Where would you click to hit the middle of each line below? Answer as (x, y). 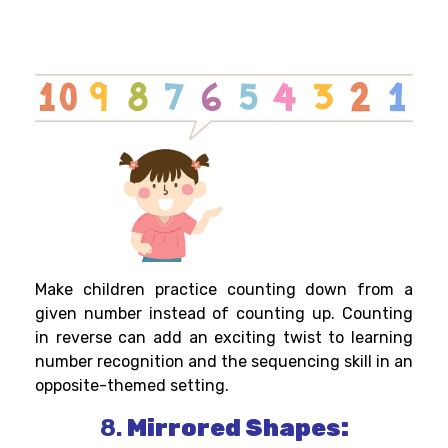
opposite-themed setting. (132, 386)
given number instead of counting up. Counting (224, 314)
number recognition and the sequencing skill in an (224, 362)
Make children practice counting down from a (224, 290)
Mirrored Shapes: (237, 428)
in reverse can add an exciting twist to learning (224, 338)
